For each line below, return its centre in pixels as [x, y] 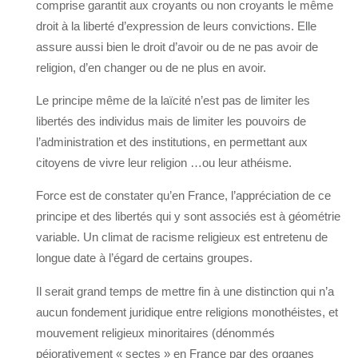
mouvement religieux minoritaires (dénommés [155, 332]
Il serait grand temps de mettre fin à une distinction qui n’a [185, 291]
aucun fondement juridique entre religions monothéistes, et [187, 312]
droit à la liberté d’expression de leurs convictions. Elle [176, 26]
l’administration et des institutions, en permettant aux [172, 142]
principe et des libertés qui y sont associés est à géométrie [188, 217]
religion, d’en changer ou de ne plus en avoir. [151, 68]
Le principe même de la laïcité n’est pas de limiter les [173, 101]
